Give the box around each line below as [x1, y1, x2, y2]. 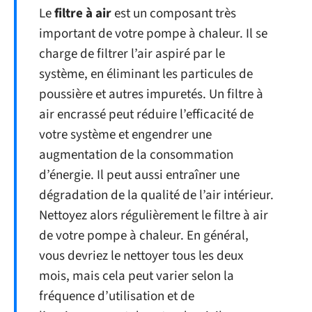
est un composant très [111, 3, 236, 23]
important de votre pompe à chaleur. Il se [39, 24, 267, 43]
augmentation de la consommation [39, 145, 233, 164]
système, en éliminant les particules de [39, 64, 253, 84]
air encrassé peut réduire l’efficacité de [39, 104, 253, 124]
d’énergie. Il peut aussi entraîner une [39, 165, 240, 185]
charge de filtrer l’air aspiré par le [39, 44, 225, 63]
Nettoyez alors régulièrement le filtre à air [39, 205, 268, 225]
